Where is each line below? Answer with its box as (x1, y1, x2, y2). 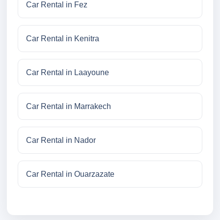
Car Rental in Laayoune (26, 68, 109, 77)
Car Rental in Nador (26, 136, 96, 145)
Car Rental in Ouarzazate (26, 170, 114, 179)
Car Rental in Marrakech (26, 102, 111, 111)
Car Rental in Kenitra (26, 34, 99, 43)
